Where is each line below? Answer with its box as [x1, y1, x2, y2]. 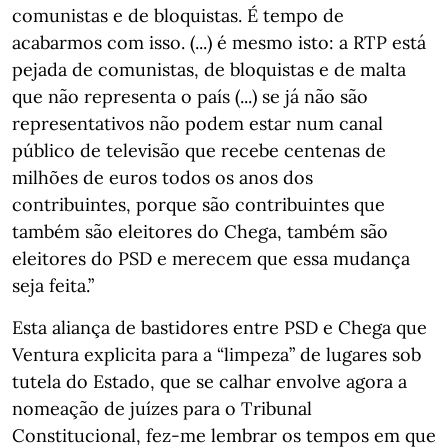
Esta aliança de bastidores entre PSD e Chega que [12, 316, 427, 339]
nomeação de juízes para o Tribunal [12, 397, 312, 420]
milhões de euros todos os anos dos [12, 166, 313, 189]
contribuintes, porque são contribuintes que [12, 193, 385, 216]
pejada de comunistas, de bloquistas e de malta [12, 58, 406, 81]
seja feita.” [12, 274, 94, 297]
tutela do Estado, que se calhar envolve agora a [12, 370, 407, 393]
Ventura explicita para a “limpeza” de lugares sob [12, 343, 421, 366]
